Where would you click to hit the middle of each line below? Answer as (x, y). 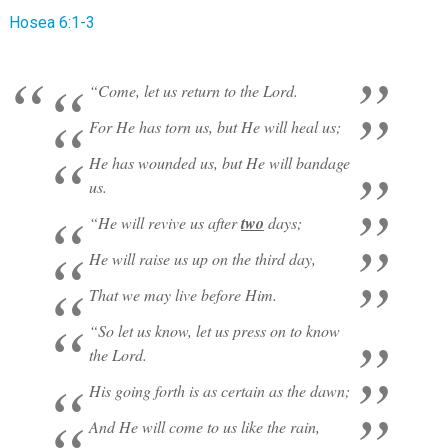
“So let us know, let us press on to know (214, 330)
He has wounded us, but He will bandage (219, 162)
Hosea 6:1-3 (51, 22)
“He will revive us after (164, 222)
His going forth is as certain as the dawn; (219, 390)
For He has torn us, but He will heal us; (214, 126)
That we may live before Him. (182, 294)
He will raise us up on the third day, (202, 258)
